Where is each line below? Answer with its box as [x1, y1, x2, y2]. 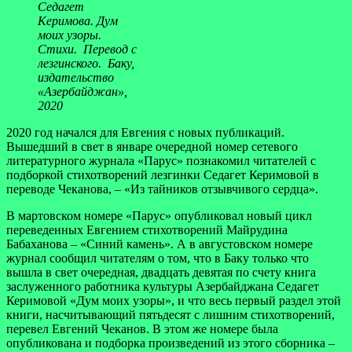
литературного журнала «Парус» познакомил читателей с [6, 153, 316, 167]
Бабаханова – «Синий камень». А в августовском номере [6, 236, 313, 251]
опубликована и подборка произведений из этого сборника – [6, 335, 335, 350]
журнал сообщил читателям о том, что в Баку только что [6, 251, 309, 265]
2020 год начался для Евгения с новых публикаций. [6, 125, 284, 139]
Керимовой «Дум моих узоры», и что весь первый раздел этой [6, 293, 341, 307]
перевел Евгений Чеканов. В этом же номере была [6, 321, 278, 335]
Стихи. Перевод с [38, 42, 137, 56]
